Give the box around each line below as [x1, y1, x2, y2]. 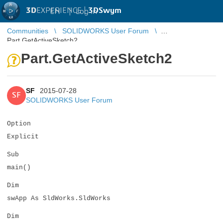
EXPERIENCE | [36, 6, 88, 14]
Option [7, 120, 31, 127]
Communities [7, 27, 48, 35]
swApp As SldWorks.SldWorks [7, 195, 111, 202]
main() [7, 164, 31, 171]
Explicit [7, 133, 39, 140]
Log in [76, 7, 97, 15]
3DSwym [88, 6, 121, 14]
